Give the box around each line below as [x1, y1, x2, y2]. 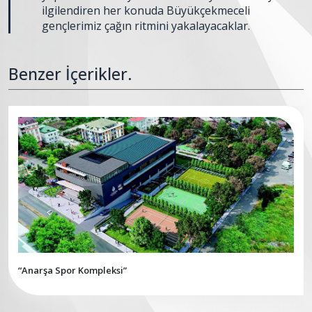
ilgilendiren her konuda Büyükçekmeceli [42, 2, 250, 18]
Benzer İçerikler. [8, 62, 132, 85]
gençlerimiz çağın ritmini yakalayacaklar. [42, 17, 250, 33]
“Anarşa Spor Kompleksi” [18, 264, 127, 277]
